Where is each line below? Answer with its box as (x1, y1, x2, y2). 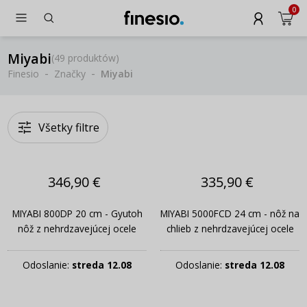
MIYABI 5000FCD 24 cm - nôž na (160, 207, 299, 221)
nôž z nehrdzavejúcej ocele (18, 222, 136, 236)
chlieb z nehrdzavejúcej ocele (166, 222, 294, 236)
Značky (54, 66, 86, 80)
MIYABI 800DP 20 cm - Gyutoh (12, 207, 143, 221)
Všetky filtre (38, 120, 99, 136)
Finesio (8, 66, 39, 80)
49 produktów (54, 51, 116, 64)
